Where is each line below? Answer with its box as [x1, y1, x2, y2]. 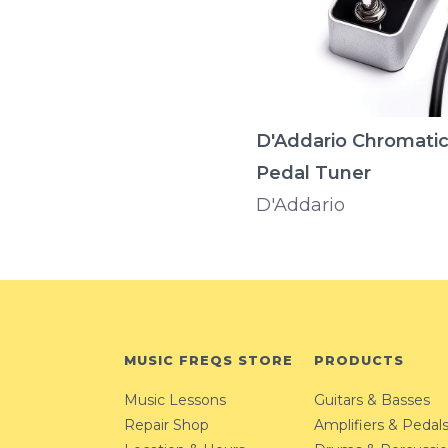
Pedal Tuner [256, 162, 371, 185]
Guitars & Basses [314, 390, 430, 409]
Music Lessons [124, 390, 226, 409]
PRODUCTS [314, 353, 404, 369]
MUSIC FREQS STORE [124, 353, 293, 369]
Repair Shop [124, 415, 209, 434]
